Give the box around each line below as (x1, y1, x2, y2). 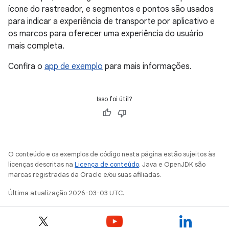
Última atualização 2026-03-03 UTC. (8, 188, 124, 197)
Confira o (8, 61, 44, 72)
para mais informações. (103, 61, 192, 72)
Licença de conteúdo (75, 159, 139, 169)
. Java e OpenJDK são (139, 159, 205, 169)
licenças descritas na (8, 159, 75, 169)
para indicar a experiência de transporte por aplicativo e (8, 16, 215, 27)
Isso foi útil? (97, 94, 132, 103)
